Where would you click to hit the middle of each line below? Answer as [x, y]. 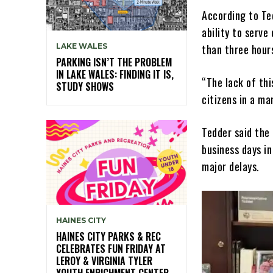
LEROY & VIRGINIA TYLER [104, 261]
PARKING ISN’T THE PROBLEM [114, 62]
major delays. [231, 167]
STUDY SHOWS [85, 87]
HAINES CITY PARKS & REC [108, 236]
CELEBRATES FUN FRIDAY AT [111, 248]
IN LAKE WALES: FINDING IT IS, [115, 75]
